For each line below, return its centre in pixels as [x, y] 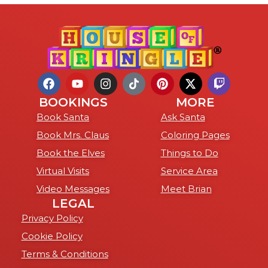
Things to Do [189, 153]
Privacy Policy [52, 218]
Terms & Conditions [65, 254]
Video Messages [73, 189]
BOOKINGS [73, 103]
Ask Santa [183, 117]
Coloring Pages [195, 135]
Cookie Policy [52, 236]
